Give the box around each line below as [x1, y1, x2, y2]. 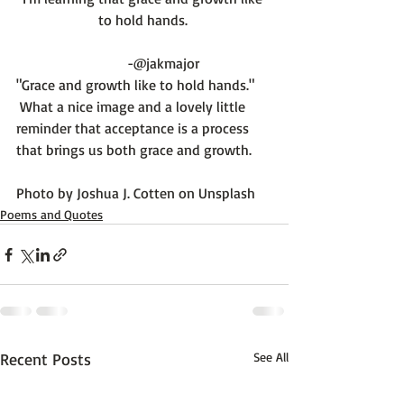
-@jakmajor [89, 54, 199, 73]
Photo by [16, 184, 77, 203]
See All [253, 349, 289, 365]
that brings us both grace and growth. [16, 141, 252, 160]
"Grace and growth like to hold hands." [16, 76, 254, 95]
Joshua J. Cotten [77, 184, 175, 203]
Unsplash [198, 184, 255, 203]
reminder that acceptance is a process [16, 119, 252, 138]
